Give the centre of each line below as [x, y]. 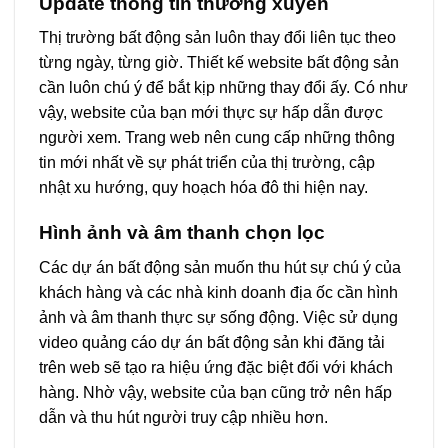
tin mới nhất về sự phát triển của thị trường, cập [207, 163]
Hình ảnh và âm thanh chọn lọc [182, 232]
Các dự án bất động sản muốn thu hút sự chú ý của [220, 267]
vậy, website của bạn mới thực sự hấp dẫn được [211, 113]
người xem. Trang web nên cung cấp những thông [217, 138]
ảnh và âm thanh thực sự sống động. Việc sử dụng [218, 317]
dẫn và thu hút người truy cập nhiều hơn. [183, 417]
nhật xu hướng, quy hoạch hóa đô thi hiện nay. [203, 188]
